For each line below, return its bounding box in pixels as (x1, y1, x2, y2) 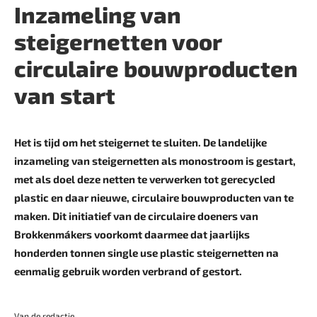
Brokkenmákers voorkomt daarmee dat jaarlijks (14, 228, 250, 241)
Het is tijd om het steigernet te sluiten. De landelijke (14, 136, 267, 149)
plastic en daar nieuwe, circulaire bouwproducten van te (14, 191, 294, 204)
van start (14, 81, 115, 108)
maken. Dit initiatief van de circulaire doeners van (14, 209, 258, 222)
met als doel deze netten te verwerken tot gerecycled (14, 173, 275, 185)
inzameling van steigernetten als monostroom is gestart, (14, 154, 296, 167)
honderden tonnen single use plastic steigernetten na (14, 246, 279, 259)
